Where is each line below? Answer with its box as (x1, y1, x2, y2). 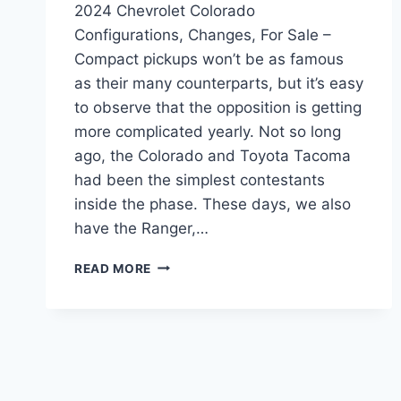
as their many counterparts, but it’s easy (74, 73, 363, 92)
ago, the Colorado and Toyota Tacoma (74, 146, 351, 165)
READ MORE (74, 260, 152, 276)
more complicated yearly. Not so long (74, 122, 341, 141)
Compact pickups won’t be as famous (74, 49, 344, 68)
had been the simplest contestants (74, 170, 325, 189)
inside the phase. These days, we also (74, 194, 351, 213)
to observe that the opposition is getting (74, 98, 362, 116)
